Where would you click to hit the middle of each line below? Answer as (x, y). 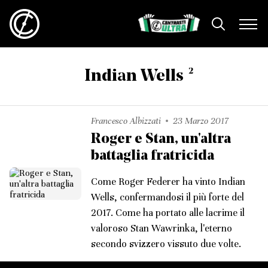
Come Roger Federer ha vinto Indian (168, 182)
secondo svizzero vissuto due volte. (166, 244)
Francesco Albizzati (126, 121)
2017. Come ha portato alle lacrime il (168, 213)
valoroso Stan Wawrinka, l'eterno (162, 228)
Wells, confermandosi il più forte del (167, 197)
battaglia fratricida (153, 156)
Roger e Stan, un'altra (161, 139)
